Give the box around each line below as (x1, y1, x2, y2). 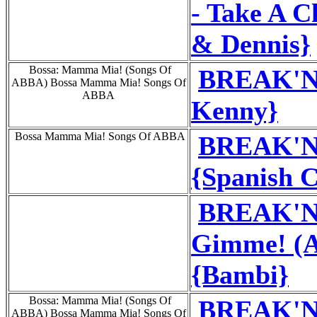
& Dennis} (191, 28, 311, 59)
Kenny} (191, 95, 278, 125)
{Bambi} (191, 259, 289, 289)
